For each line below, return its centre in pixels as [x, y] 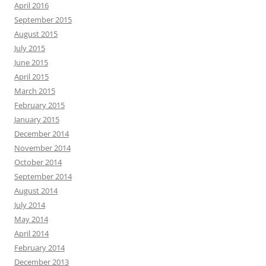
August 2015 [36, 34]
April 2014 [31, 234]
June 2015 [31, 63]
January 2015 [37, 120]
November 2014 [42, 148]
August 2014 [36, 191]
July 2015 [30, 48]
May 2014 [31, 219]
